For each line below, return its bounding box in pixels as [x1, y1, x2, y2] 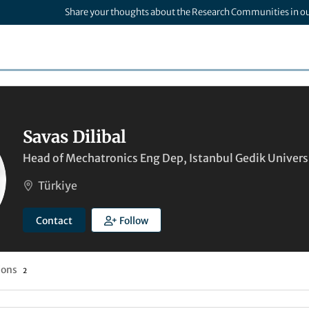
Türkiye [38, 179, 77, 192]
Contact [36, 215, 72, 227]
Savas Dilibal [23, 126, 126, 148]
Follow [119, 215, 148, 227]
